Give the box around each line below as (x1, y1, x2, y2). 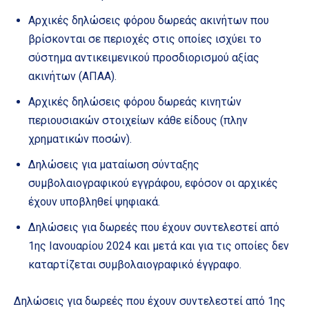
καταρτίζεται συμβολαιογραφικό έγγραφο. (28, 258, 241, 272)
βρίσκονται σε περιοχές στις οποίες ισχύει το (28, 32, 261, 46)
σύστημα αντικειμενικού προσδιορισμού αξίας (28, 51, 259, 65)
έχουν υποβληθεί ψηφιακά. (28, 195, 160, 209)
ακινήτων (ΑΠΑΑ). (28, 70, 117, 83)
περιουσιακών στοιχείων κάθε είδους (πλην (28, 114, 248, 128)
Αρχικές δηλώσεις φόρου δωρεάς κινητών (28, 95, 241, 109)
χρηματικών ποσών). (28, 132, 132, 146)
